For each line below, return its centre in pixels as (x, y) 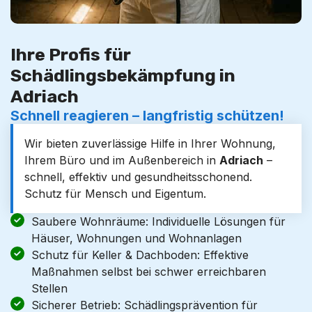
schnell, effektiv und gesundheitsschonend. (138, 177)
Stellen (49, 288)
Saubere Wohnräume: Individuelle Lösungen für (158, 221)
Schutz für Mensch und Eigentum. (115, 194)
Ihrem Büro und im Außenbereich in (122, 160)
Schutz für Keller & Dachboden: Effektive (140, 255)
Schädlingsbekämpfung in (123, 76)
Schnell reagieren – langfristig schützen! (147, 116)
